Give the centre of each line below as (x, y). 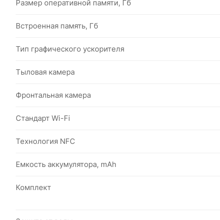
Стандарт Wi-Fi (43, 118)
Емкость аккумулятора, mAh (66, 164)
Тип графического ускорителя (70, 49)
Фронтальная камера (53, 95)
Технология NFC (45, 141)
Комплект (33, 187)
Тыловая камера (45, 72)
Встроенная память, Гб (57, 26)
